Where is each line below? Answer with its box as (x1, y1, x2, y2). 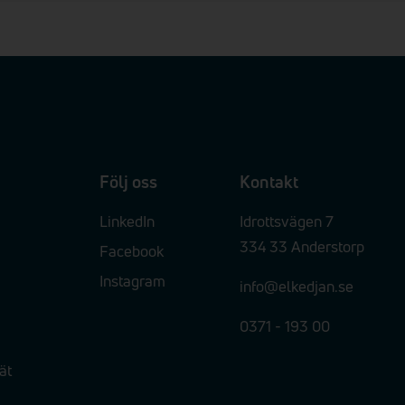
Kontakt (239, 170, 298, 193)
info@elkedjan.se (239, 275, 353, 297)
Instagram (99, 269, 165, 291)
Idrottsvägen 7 (239, 210, 334, 231)
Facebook (99, 240, 164, 261)
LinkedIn (99, 210, 155, 231)
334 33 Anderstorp (239, 235, 364, 257)
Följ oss (99, 170, 157, 193)
